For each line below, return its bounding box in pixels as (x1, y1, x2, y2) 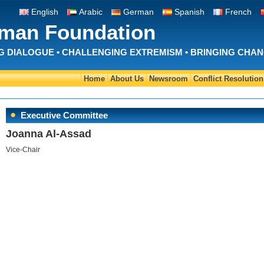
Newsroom (149, 74, 188, 83)
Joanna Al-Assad (6, 128, 91, 140)
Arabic (79, 7, 103, 16)
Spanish (174, 7, 204, 16)
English (31, 7, 58, 16)
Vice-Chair (6, 146, 40, 154)
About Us (110, 74, 144, 83)
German (123, 7, 154, 16)
